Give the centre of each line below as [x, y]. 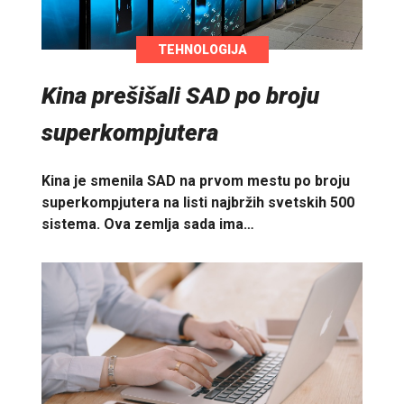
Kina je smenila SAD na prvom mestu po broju [196, 180]
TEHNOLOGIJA [202, 49]
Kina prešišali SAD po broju [180, 95]
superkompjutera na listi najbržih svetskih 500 [198, 202]
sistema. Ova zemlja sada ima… [148, 224]
